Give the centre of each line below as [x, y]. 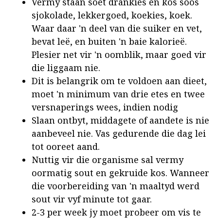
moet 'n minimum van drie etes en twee [118, 94]
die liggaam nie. [66, 68]
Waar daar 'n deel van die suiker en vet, [117, 28]
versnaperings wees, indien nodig [105, 107]
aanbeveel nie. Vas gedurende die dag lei [119, 134]
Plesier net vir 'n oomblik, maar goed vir [119, 55]
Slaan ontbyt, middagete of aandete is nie [120, 120]
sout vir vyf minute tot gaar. [92, 199]
